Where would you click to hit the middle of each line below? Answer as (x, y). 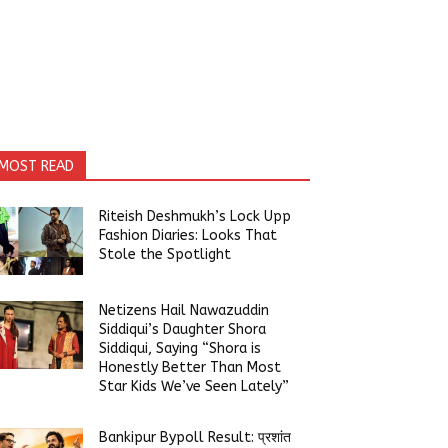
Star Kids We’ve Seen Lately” (194, 386)
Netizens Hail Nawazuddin (184, 310)
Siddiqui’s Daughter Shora (183, 329)
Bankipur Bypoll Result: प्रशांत (195, 437)
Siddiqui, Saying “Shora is (180, 348)
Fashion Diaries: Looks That (188, 235)
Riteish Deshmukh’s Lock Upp (195, 216)
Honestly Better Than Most (190, 367)
